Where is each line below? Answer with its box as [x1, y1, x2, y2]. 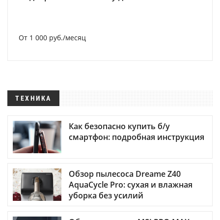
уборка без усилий [69, 190, 143, 201]
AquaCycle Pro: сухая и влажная [69, 179, 192, 191]
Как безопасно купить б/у [69, 121, 170, 132]
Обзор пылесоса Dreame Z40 [69, 168, 181, 180]
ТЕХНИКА [15, 94, 52, 102]
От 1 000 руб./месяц [19, 33, 86, 42]
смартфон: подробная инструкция [69, 132, 204, 143]
